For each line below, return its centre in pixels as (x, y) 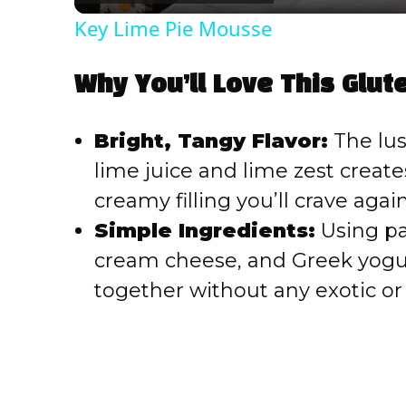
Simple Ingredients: (205, 231)
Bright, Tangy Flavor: (211, 141)
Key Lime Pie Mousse (173, 29)
